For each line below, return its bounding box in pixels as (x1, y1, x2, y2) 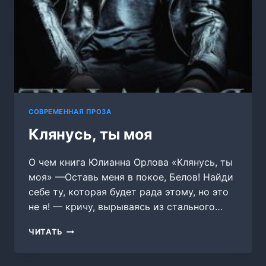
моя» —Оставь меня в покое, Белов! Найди (28, 171, 233, 183)
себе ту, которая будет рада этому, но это (28, 186, 229, 198)
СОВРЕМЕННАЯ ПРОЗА (28, 107, 112, 116)
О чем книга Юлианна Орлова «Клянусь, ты (28, 156, 233, 169)
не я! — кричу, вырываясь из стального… (28, 201, 223, 213)
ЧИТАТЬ (28, 227, 63, 237)
